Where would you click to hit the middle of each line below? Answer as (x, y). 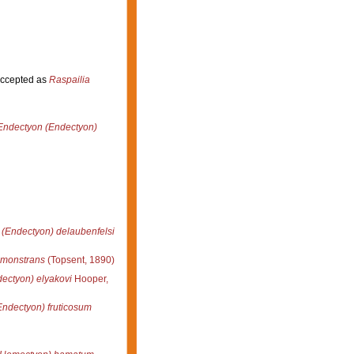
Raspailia (69, 79)
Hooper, (90, 279)
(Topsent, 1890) (79, 260)
